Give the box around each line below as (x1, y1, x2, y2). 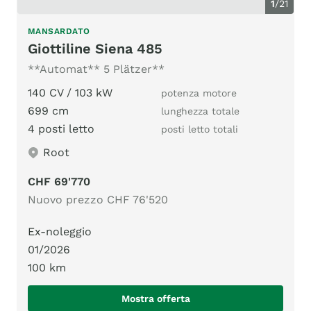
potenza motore (161, 87, 237, 99)
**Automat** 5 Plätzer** (28, 62, 165, 76)
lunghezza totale (161, 106, 239, 117)
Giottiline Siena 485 (28, 40, 162, 58)
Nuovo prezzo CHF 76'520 (28, 193, 168, 207)
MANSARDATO (28, 26, 90, 37)
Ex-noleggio (28, 225, 92, 239)
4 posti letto (28, 122, 94, 136)
